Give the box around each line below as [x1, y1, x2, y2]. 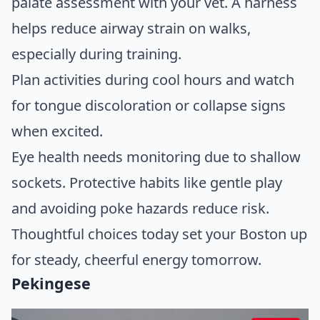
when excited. [11, 121, 103, 141]
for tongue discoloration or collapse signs [11, 95, 286, 115]
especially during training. [11, 44, 181, 64]
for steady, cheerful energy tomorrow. [11, 249, 261, 269]
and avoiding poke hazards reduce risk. [11, 198, 269, 218]
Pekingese [11, 272, 91, 294]
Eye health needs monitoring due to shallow [11, 146, 301, 166]
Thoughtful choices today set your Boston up [11, 224, 307, 244]
